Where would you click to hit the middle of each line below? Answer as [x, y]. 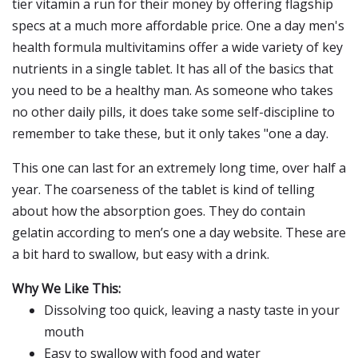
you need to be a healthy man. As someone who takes [173, 90]
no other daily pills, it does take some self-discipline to [173, 112]
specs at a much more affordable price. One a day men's [178, 26]
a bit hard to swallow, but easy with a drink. [141, 254]
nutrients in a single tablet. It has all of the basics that [173, 69]
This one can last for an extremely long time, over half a [179, 168]
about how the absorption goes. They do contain [159, 211]
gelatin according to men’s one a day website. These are [179, 233]
